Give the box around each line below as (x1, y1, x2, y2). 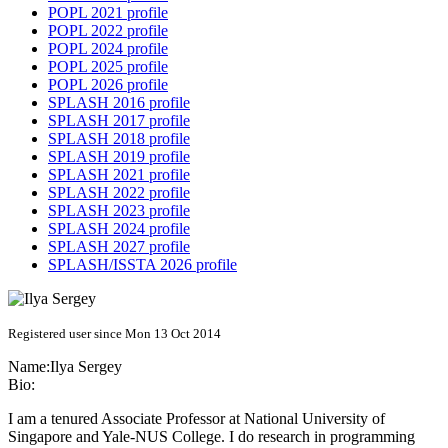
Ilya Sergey (50, 358, 122, 376)
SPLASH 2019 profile (48, 148, 190, 166)
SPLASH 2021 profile (48, 166, 190, 184)
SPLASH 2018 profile (48, 130, 190, 148)
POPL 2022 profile (48, 22, 168, 40)
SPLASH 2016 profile (48, 94, 190, 112)
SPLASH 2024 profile (48, 220, 190, 238)
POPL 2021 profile (48, 4, 168, 22)
